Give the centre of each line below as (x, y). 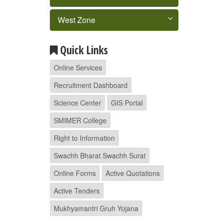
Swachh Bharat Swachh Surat (100, 155)
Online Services (78, 67)
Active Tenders (77, 191)
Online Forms (75, 173)
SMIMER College (80, 120)
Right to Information (84, 138)
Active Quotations (133, 173)
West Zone (77, 20)
